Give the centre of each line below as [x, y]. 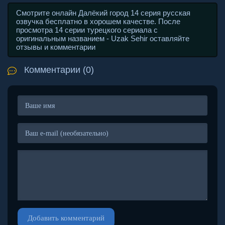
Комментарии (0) [59, 70]
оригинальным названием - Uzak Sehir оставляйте [103, 38]
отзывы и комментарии [56, 47]
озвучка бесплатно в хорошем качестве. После [98, 21]
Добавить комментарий [66, 218]
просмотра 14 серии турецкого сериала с [87, 30]
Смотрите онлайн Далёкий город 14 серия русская [103, 13]
